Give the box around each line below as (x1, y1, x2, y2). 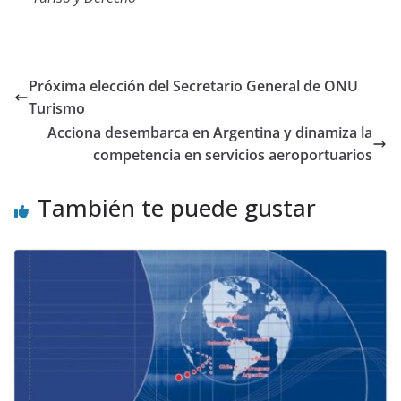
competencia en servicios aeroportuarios (93, 144, 372, 165)
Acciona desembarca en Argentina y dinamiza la (47, 122, 372, 142)
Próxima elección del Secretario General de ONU (29, 75, 358, 96)
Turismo (29, 98, 85, 118)
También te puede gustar (38, 191, 316, 224)
